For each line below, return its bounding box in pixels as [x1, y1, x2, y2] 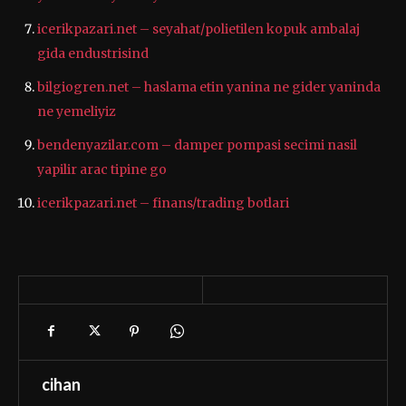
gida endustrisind [37, 44, 149, 62]
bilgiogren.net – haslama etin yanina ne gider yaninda [37, 78, 381, 95]
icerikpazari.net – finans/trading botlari [37, 194, 289, 211]
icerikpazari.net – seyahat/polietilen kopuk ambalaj [37, 20, 360, 37]
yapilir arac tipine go [37, 160, 167, 178]
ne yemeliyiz [37, 102, 116, 120]
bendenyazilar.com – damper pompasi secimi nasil [37, 136, 357, 153]
